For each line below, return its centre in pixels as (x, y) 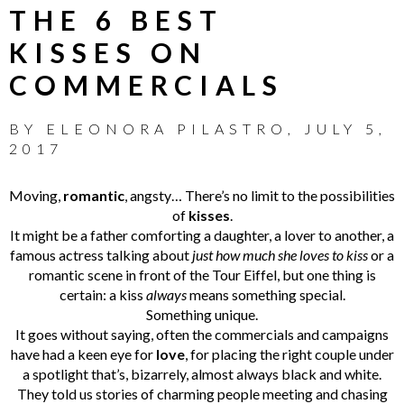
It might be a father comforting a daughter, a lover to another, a (202, 234)
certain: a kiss (102, 294)
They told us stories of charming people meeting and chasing (202, 393)
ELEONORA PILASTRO (167, 128)
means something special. (266, 294)
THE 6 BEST (116, 19)
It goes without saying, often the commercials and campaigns (202, 334)
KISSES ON (108, 52)
